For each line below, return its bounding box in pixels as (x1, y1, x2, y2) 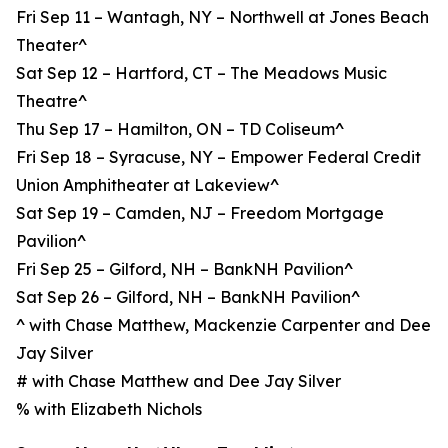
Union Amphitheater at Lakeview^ (16, 175, 279, 195)
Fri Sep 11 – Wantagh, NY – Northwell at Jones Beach (16, 7, 429, 27)
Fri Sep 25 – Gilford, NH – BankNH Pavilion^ (16, 259, 353, 279)
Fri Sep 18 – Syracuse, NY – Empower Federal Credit (16, 147, 421, 167)
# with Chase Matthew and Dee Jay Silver (16, 371, 341, 391)
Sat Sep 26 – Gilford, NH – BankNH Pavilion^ (16, 287, 360, 307)
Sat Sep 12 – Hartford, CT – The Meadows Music (16, 63, 387, 83)
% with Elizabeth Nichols (16, 399, 202, 419)
